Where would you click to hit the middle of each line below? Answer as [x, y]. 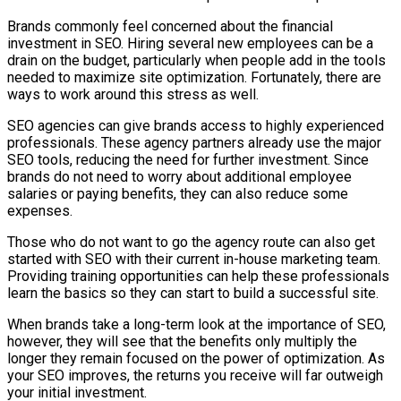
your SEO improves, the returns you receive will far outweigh [195, 375]
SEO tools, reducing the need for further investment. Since [188, 159]
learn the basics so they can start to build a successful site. [193, 293]
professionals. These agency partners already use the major [194, 142]
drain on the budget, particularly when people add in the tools [196, 60]
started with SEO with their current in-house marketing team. [194, 259]
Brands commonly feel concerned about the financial [170, 26]
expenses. [40, 210]
